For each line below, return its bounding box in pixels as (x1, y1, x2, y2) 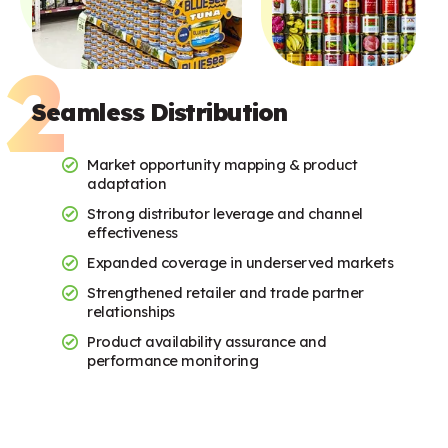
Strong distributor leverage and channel (87, 204, 363, 224)
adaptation (87, 174, 167, 194)
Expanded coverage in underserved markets (87, 253, 394, 273)
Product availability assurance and (87, 332, 327, 352)
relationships (87, 302, 175, 322)
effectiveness (87, 223, 178, 243)
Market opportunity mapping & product (87, 155, 358, 175)
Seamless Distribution (32, 97, 288, 128)
